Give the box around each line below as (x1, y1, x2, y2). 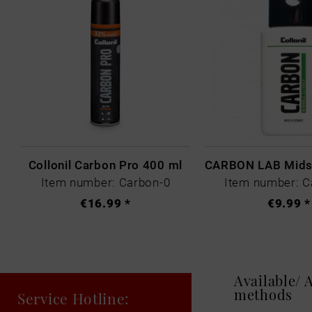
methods (234, 283, 292, 304)
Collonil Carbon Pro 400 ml (28, 156, 182, 173)
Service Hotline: (17, 287, 130, 308)
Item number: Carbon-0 (40, 173, 171, 190)
